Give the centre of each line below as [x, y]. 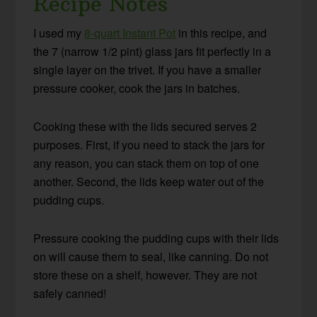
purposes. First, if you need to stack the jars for [149, 145]
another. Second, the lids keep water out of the [149, 182]
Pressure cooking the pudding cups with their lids [156, 238]
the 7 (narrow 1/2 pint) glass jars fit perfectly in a [152, 52]
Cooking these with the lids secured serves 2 [145, 127]
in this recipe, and [221, 33]
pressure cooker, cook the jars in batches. [137, 88]
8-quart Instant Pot [130, 33]
